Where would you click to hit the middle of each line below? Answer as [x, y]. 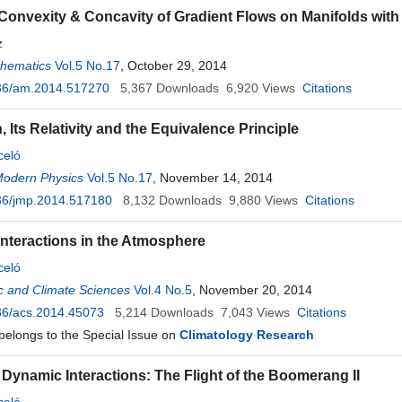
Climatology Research [247, 335]
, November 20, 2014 [252, 290]
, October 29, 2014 [174, 66]
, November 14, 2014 [213, 178]
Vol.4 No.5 [163, 290]
